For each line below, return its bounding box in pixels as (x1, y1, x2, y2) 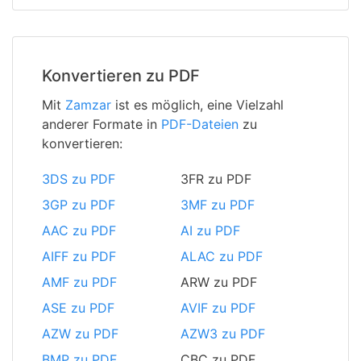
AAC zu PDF (42, 222, 116, 239)
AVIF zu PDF (180, 300, 255, 317)
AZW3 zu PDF (180, 326, 265, 342)
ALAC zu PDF (180, 248, 263, 265)
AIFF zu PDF (42, 248, 116, 265)
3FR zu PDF (180, 171, 251, 188)
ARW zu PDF (180, 274, 257, 291)
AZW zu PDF (42, 326, 118, 342)
